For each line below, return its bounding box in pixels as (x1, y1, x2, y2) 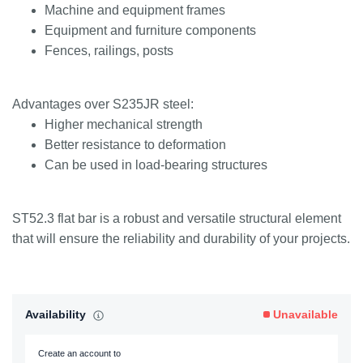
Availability (25, 308, 89, 321)
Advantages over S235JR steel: (12, 97, 194, 111)
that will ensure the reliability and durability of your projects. (12, 232, 350, 246)
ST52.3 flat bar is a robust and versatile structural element (12, 211, 341, 225)
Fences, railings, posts (45, 44, 173, 58)
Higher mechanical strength (45, 117, 203, 131)
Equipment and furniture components (45, 23, 256, 37)
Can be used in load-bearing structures (45, 158, 267, 172)
